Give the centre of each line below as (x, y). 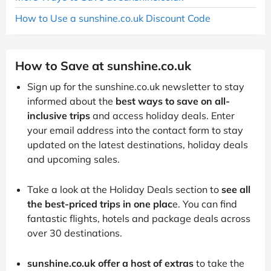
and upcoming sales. (73, 159)
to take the (219, 263)
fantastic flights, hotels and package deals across (139, 218)
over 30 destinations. (75, 233)
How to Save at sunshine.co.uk (103, 65)
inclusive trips (59, 115)
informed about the (71, 101)
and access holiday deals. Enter (162, 115)
